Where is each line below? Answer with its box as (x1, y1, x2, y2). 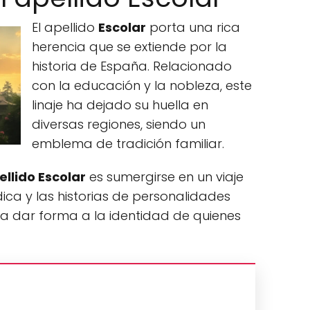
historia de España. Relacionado (32, 57, 232, 75)
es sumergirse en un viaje (86, 168, 244, 185)
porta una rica (146, 19, 240, 36)
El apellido (32, 19, 98, 36)
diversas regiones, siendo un (32, 116, 206, 133)
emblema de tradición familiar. (32, 135, 224, 152)
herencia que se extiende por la (32, 38, 227, 55)
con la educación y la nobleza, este (32, 77, 252, 94)
